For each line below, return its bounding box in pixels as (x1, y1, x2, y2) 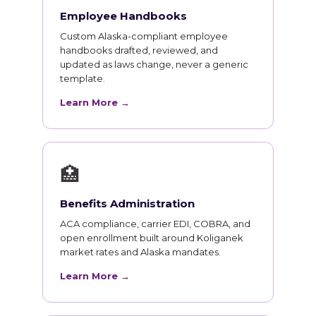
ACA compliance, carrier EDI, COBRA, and (60, 218, 250, 230)
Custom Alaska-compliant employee (60, 30, 228, 42)
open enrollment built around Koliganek (60, 232, 243, 244)
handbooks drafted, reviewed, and (60, 44, 218, 56)
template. (60, 73, 105, 85)
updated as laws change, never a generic (60, 59, 248, 71)
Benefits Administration (60, 197, 195, 211)
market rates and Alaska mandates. (60, 246, 221, 258)
